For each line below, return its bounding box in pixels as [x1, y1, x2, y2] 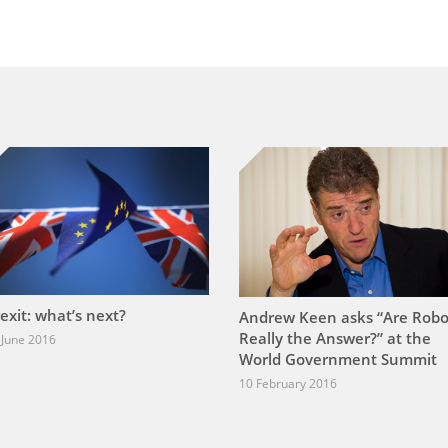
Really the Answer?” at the [239, 327, 431, 348]
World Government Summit [239, 348, 437, 369]
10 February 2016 [239, 374, 337, 392]
